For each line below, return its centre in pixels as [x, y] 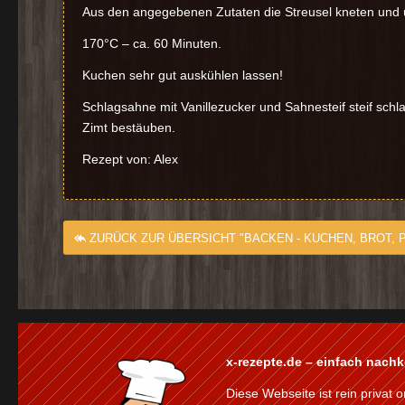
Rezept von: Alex [130, 159]
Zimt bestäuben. [129, 127]
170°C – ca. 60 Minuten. [152, 44]
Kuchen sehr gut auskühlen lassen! [183, 75]
